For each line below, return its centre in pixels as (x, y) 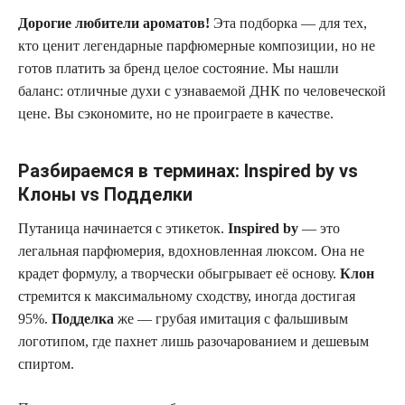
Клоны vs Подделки (105, 194)
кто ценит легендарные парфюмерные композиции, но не (197, 46)
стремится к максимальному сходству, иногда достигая (187, 296)
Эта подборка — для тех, (288, 23)
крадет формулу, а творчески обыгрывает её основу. (179, 273)
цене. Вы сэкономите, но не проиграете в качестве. (176, 113)
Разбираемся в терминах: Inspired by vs (188, 171)
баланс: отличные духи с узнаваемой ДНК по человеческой (202, 91)
